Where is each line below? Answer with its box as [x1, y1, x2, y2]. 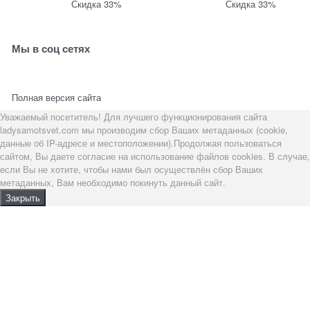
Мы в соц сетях [12, 41, 91, 57]
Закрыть [6, 190, 40, 204]
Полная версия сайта [12, 91, 102, 104]
